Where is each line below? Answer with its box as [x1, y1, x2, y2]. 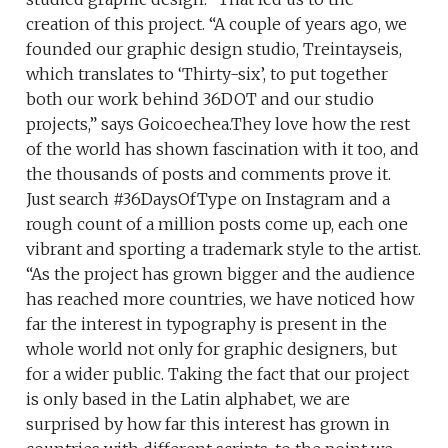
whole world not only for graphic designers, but [26, 338, 398, 359]
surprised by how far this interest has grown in [26, 413, 391, 434]
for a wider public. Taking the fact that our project [26, 363, 410, 384]
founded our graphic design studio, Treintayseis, [26, 38, 403, 59]
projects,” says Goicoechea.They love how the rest [26, 113, 411, 134]
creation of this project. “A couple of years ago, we [26, 13, 408, 34]
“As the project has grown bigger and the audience [26, 263, 416, 284]
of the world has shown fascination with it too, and [26, 138, 420, 159]
